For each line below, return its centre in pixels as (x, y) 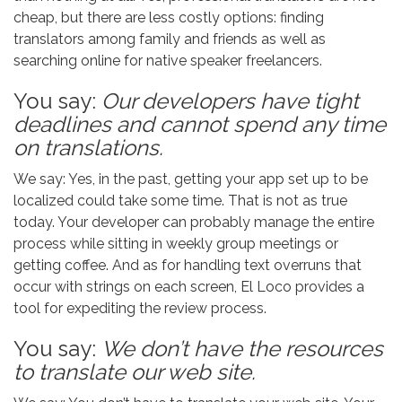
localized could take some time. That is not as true (180, 201)
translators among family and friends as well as (170, 39)
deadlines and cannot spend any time (200, 124)
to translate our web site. (135, 372)
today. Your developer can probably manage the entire (194, 222)
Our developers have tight (230, 101)
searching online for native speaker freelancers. (170, 61)
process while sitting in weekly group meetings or (176, 244)
